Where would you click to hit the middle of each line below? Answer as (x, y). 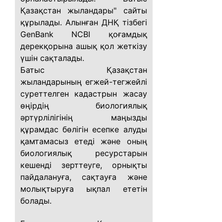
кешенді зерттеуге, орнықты (84, 165)
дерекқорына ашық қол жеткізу (84, 46)
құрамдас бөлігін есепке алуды (84, 129)
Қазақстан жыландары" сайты (84, 10)
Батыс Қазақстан (84, 70)
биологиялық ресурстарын (84, 153)
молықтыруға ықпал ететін (84, 189)
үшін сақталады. (52, 58)
